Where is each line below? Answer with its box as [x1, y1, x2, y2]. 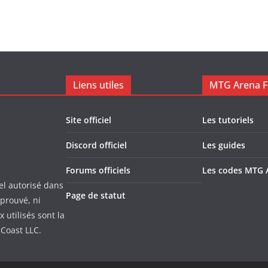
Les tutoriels [202, 114, 254, 126]
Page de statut [66, 190, 126, 202]
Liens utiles [73, 78, 124, 92]
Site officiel [66, 114, 111, 126]
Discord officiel [66, 139, 127, 151]
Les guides [202, 139, 245, 151]
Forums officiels [66, 165, 130, 176]
